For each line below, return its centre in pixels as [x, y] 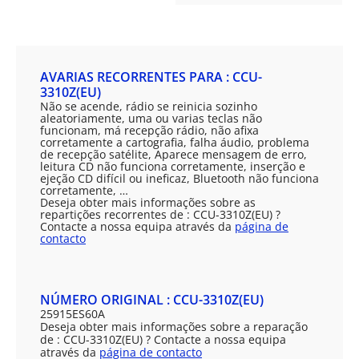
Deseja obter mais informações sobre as [148, 202]
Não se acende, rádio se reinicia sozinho [149, 106]
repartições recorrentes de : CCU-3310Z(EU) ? [160, 214]
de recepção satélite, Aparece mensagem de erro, [173, 154]
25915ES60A [73, 314]
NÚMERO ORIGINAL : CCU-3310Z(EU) [152, 300]
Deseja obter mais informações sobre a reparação [174, 327]
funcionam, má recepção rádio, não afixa [149, 130]
